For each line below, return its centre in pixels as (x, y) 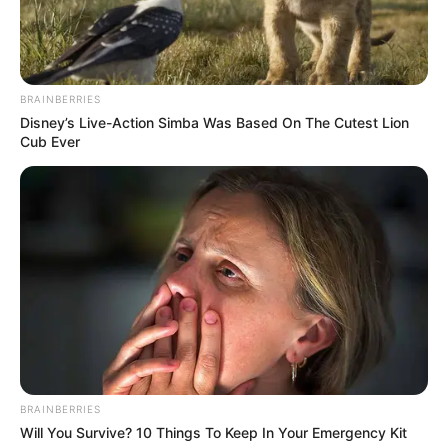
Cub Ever (50, 141)
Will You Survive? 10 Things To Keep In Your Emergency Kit (213, 433)
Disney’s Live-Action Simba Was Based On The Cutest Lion (214, 122)
